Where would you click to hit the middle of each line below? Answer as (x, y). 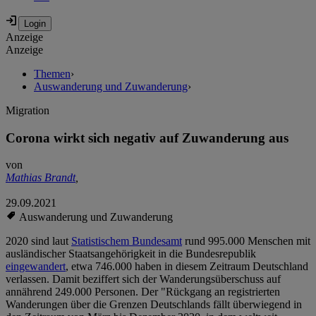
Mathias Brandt (41, 178)
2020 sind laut (38, 241)
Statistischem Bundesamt (127, 241)
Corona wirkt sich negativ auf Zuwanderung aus (147, 138)
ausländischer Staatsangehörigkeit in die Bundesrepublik (131, 254)
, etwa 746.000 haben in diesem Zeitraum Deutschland (187, 267)
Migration (28, 111)
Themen (52, 74)
